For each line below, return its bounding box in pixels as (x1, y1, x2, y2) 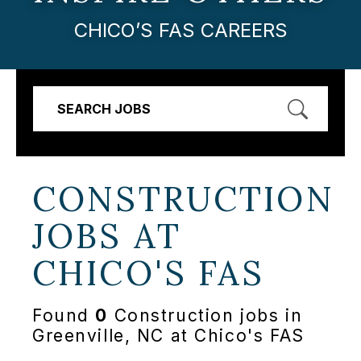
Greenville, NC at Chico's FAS (32, 326, 305, 346)
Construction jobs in (108, 305, 303, 326)
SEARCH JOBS (57, 100, 151, 117)
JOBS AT (32, 214, 182, 258)
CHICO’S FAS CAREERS (73, 18, 288, 42)
